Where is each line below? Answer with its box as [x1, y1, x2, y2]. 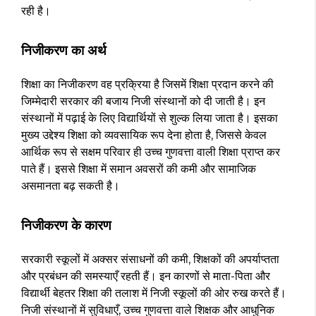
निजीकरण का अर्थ [21, 42, 107, 59]
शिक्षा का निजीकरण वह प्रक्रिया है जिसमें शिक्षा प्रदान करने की [21, 78, 274, 92]
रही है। [21, 4, 51, 18]
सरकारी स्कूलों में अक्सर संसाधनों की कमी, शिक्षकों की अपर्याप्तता [21, 253, 279, 267]
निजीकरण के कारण [21, 217, 111, 234]
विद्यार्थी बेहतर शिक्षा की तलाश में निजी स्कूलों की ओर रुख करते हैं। [21, 286, 286, 300]
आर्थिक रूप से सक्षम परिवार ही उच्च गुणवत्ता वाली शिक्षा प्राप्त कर [21, 145, 280, 159]
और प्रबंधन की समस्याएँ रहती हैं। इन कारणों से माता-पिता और [21, 269, 270, 284]
